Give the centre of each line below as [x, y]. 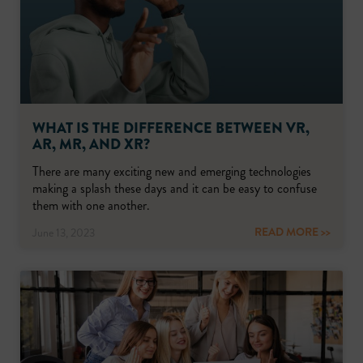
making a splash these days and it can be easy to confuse [175, 188]
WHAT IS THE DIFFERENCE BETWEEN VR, [171, 128]
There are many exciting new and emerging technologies [172, 171]
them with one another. [91, 205]
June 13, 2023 [64, 233]
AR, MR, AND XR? [91, 144]
